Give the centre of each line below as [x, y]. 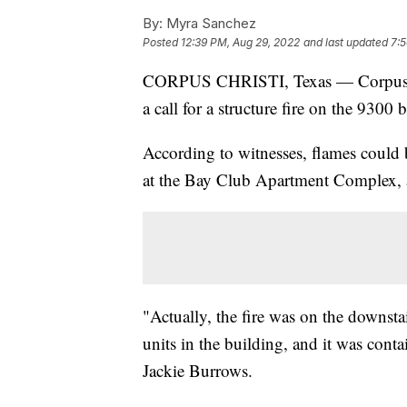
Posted [162, 42]
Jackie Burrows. [198, 370]
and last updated [346, 42]
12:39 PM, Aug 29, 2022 [240, 42]
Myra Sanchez [209, 23]
